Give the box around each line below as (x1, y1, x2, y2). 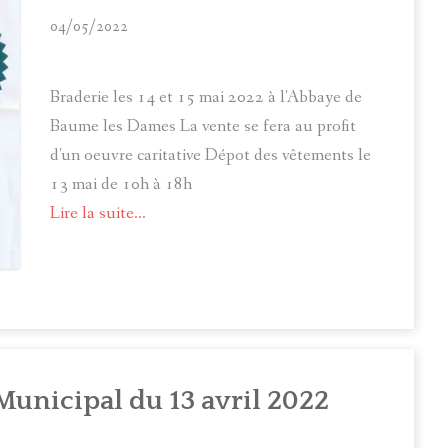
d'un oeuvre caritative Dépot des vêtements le (50, 143, 371, 167)
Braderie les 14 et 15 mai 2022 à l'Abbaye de (50, 85, 362, 109)
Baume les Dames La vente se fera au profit (50, 114, 356, 138)
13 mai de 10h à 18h (50, 172, 192, 196)
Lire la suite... (50, 201, 146, 225)
